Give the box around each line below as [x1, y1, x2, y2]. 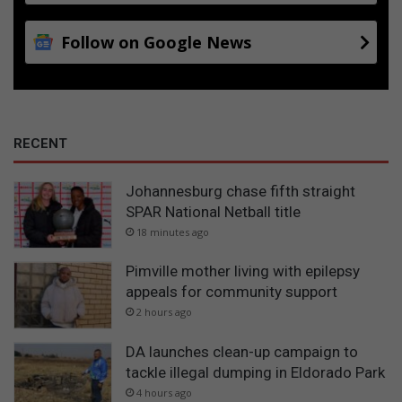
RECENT [13, 135, 67, 152]
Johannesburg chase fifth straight [126, 181, 355, 200]
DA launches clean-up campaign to [126, 342, 358, 361]
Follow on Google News [61, 31, 251, 53]
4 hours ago [136, 385, 192, 399]
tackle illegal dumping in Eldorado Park [126, 363, 385, 381]
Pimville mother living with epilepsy [126, 262, 360, 281]
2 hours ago [136, 305, 192, 319]
